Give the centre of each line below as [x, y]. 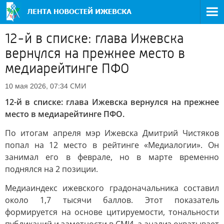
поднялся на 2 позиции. [51, 169]
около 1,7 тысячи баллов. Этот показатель [112, 200]
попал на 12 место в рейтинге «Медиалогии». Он [112, 145]
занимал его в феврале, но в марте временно [112, 157]
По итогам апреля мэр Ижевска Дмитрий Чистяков [112, 133]
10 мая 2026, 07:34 [36, 86]
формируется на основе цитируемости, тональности [112, 212]
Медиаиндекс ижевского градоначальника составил [112, 188]
